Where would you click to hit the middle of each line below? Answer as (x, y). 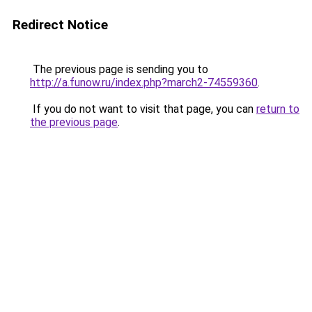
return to (278, 109)
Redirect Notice (60, 25)
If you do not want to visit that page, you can (143, 109)
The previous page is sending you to (119, 69)
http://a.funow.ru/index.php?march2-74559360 (144, 83)
